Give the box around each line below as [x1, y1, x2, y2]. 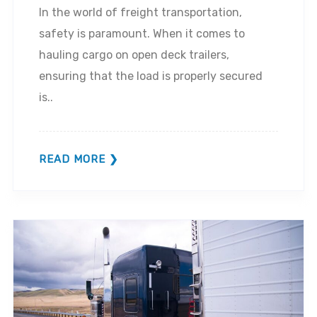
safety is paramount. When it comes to [39, 26, 245, 40]
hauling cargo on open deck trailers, [39, 47, 229, 62]
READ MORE [39, 152, 105, 166]
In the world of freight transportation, [39, 5, 242, 19]
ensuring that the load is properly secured [39, 69, 263, 83]
